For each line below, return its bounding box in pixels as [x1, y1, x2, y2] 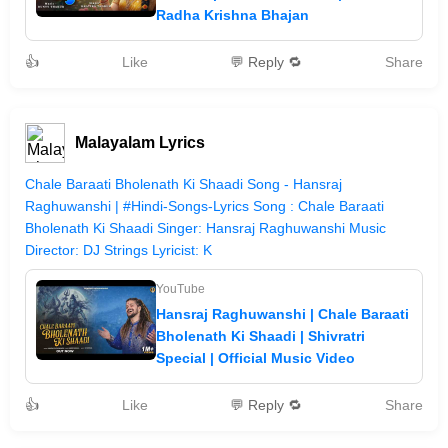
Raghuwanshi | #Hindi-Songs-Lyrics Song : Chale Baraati [25, 198, 384, 214]
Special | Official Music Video [156, 350, 355, 366]
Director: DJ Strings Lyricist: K [25, 242, 212, 258]
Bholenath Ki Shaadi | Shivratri [156, 328, 365, 344]
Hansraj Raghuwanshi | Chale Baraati [156, 306, 409, 322]
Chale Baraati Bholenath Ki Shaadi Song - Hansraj [25, 176, 342, 192]
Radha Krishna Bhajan [156, 7, 309, 23]
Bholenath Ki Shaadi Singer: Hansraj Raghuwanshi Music [25, 220, 386, 236]
